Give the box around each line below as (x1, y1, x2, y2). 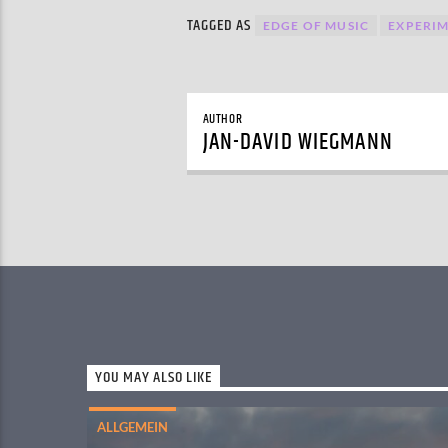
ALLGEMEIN (97, 418, 168, 435)
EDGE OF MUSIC (262, 17, 370, 33)
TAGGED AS (186, 12, 255, 38)
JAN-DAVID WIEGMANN (202, 125, 393, 161)
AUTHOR (202, 109, 243, 130)
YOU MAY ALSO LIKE (95, 365, 212, 391)
